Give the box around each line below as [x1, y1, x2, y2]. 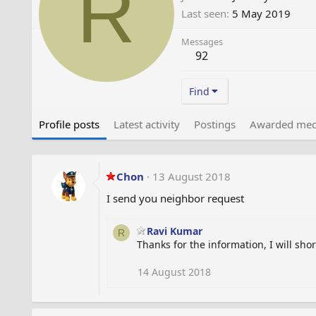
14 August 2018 [137, 265, 211, 279]
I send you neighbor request [106, 190, 244, 205]
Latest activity [113, 116, 180, 131]
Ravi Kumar [146, 224, 202, 238]
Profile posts [38, 116, 99, 131]
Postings [193, 116, 236, 131]
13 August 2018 [152, 169, 231, 183]
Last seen [181, 6, 226, 20]
